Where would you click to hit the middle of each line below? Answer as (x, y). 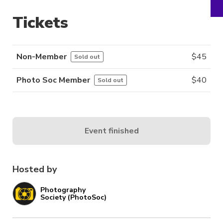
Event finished (111, 131)
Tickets (40, 23)
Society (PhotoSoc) (73, 198)
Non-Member (42, 57)
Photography (63, 190)
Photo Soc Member (53, 80)
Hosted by (35, 169)
